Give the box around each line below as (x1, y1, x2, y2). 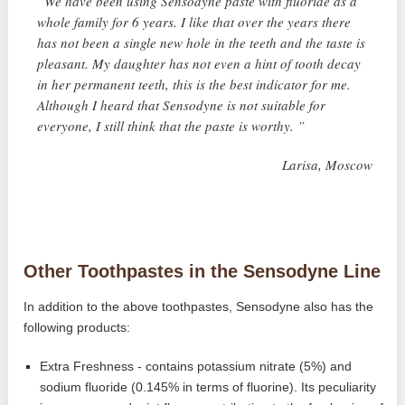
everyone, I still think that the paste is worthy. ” (37, 117, 306, 136)
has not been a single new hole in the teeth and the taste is (37, 33, 366, 52)
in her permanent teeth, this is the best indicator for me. (37, 75, 352, 94)
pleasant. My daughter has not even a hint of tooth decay (37, 54, 362, 73)
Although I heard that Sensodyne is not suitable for (37, 96, 326, 115)
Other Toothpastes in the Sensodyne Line (24, 261, 381, 282)
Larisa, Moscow (281, 155, 372, 174)
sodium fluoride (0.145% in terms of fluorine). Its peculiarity (40, 380, 377, 395)
